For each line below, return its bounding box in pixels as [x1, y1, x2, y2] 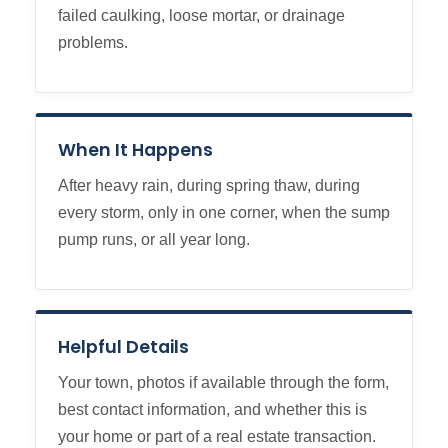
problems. [58, 34, 128, 51]
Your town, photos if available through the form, [58, 374, 389, 391]
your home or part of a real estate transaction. [58, 428, 376, 445]
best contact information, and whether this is [58, 401, 367, 418]
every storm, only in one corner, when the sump [58, 204, 390, 221]
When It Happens [58, 138, 213, 162]
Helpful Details [58, 335, 189, 359]
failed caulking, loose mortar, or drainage [58, 7, 345, 24]
